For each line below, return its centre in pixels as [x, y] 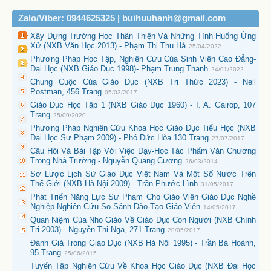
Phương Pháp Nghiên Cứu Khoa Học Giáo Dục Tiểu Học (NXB [143, 128]
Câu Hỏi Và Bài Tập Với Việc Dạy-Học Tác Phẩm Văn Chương [143, 151]
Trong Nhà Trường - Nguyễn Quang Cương [106, 161]
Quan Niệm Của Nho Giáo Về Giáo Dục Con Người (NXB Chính [143, 220]
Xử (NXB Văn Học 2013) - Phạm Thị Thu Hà [108, 46]
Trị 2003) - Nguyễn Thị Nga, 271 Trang [97, 230]
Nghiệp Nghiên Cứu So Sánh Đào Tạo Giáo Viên [115, 207]
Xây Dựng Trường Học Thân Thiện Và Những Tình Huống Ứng [143, 36]
